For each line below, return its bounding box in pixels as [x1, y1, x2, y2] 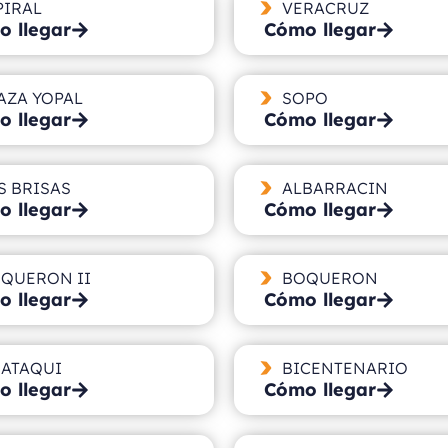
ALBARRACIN [281, 177, 388, 198]
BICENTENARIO [281, 357, 408, 378]
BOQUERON [281, 267, 378, 288]
